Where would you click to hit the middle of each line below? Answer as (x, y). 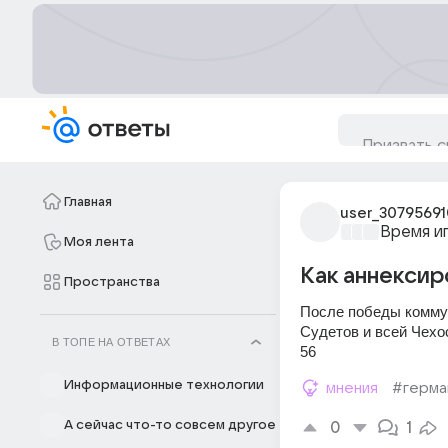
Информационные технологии (164, 385)
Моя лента (99, 242)
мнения (352, 388)
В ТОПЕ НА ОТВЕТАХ (111, 342)
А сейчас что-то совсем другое (170, 425)
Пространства (112, 282)
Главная (88, 202)
